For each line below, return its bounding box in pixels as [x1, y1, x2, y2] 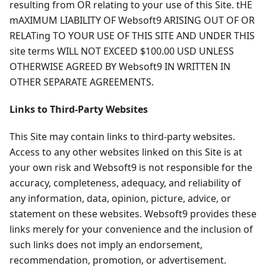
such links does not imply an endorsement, [9, 238, 202, 252]
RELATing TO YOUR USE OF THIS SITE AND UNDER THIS [9, 29, 255, 43]
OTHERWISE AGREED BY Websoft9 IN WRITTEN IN [9, 60, 230, 74]
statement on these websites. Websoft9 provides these [9, 207, 256, 221]
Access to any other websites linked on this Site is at [9, 145, 242, 159]
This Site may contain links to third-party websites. [9, 130, 235, 144]
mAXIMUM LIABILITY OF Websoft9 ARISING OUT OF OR [9, 14, 255, 27]
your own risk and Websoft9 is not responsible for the [9, 161, 252, 175]
